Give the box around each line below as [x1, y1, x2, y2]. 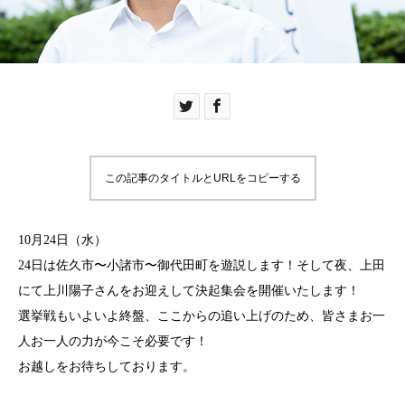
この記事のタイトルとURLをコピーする [104, 172, 301, 185]
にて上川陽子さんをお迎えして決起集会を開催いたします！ [18, 284, 360, 298]
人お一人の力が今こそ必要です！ [18, 334, 208, 349]
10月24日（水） [18, 233, 107, 248]
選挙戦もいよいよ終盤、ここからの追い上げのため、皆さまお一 [18, 309, 385, 324]
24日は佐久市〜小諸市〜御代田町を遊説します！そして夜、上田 [18, 259, 385, 273]
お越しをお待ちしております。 [18, 360, 195, 374]
